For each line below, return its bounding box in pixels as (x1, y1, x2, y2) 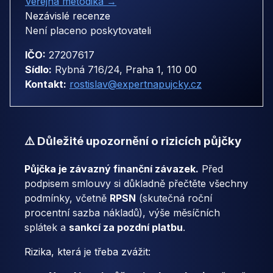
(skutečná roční (136, 191, 212, 204)
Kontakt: (25, 78, 66, 91)
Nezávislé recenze (25, 10, 110, 23)
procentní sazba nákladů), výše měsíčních (24, 206, 220, 219)
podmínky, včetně (24, 191, 110, 204)
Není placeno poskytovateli (25, 24, 151, 37)
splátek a (24, 221, 69, 233)
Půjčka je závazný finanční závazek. (24, 162, 199, 175)
